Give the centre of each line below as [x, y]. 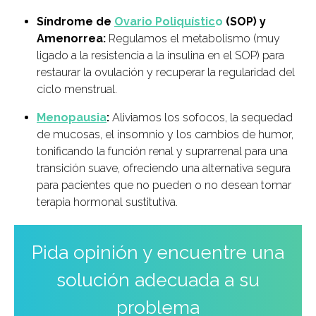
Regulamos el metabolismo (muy [193, 39]
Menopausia [72, 118]
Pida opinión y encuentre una [158, 253]
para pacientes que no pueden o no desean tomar [164, 186]
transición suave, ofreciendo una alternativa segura [164, 169]
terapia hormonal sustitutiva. [107, 202]
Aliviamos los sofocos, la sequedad [201, 118]
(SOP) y [244, 22]
